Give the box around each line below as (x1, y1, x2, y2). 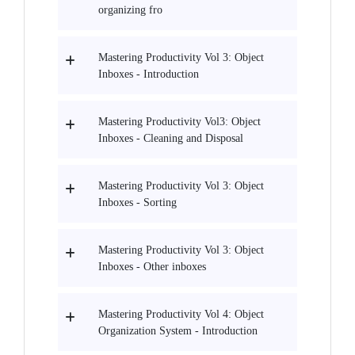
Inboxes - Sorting (98, 197, 177, 209)
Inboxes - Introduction (98, 68, 199, 81)
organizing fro (98, 4, 162, 17)
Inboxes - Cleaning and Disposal (98, 132, 243, 145)
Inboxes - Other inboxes (98, 261, 206, 273)
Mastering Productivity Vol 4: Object (98, 308, 264, 321)
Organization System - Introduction (98, 325, 258, 338)
